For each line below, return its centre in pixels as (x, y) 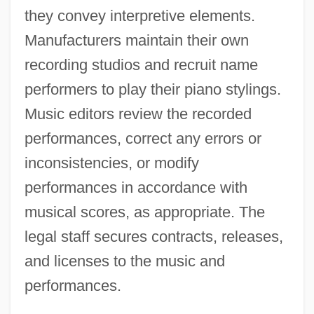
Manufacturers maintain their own (136, 41)
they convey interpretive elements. (139, 16)
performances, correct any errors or (143, 139)
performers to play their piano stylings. (152, 90)
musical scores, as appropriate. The (144, 212)
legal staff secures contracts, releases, (153, 237)
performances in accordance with (136, 188)
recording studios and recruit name (141, 65)
